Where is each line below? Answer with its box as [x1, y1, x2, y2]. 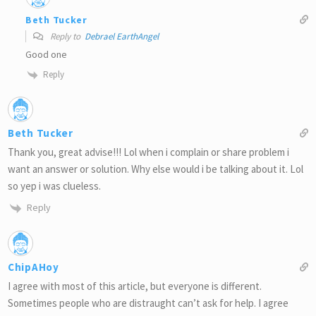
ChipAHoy [8, 260, 59, 274]
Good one [25, 48, 67, 61]
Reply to [48, 30, 85, 43]
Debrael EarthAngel [85, 30, 159, 43]
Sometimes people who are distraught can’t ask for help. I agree [8, 296, 288, 310]
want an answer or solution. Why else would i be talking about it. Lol [8, 162, 303, 176]
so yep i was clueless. [8, 178, 101, 193]
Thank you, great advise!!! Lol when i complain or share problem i [8, 145, 289, 159]
